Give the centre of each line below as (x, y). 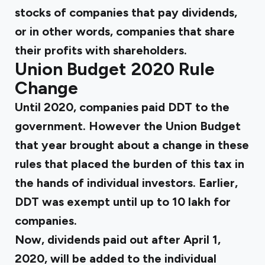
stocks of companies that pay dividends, (126, 12)
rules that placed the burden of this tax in (130, 164)
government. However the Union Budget (128, 126)
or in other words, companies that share (125, 31)
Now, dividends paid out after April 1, (118, 240)
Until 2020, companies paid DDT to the (122, 107)
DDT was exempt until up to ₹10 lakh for (123, 202)
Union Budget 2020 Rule (115, 69)
